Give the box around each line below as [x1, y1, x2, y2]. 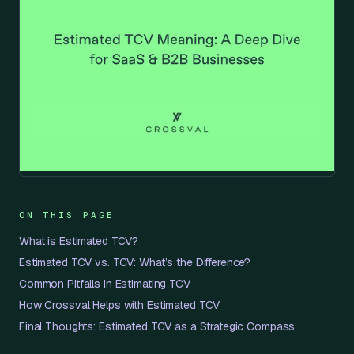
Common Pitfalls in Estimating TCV [19, 276, 190, 291]
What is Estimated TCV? [19, 233, 139, 248]
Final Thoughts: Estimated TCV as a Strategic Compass [19, 318, 296, 333]
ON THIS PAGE [19, 209, 115, 220]
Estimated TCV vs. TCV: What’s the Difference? [19, 254, 251, 269]
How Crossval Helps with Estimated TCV [19, 297, 220, 312]
